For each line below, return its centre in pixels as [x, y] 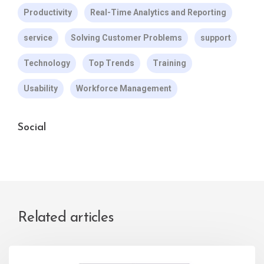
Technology [47, 63]
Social [32, 128]
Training [169, 63]
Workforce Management [124, 89]
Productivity [48, 13]
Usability [41, 89]
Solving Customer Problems [126, 38]
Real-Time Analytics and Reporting [158, 13]
